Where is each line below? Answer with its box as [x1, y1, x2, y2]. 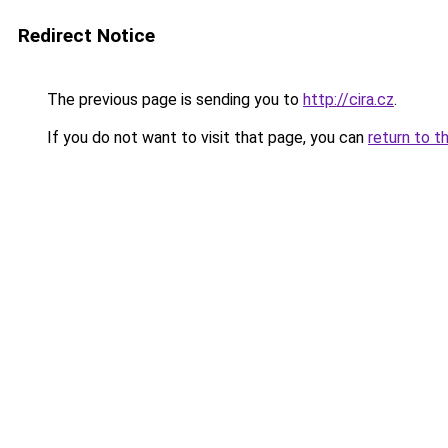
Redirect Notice [18, 24, 155, 47]
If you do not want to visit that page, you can [43, 128, 368, 147]
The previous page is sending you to [43, 90, 303, 109]
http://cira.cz [303, 90, 394, 109]
